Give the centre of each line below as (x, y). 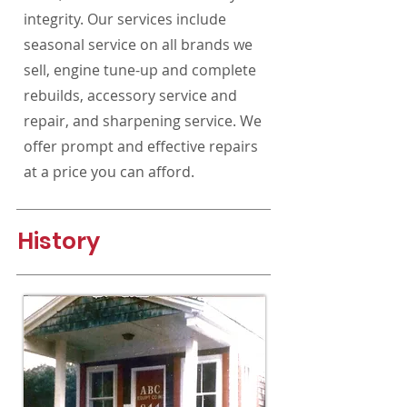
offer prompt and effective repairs (141, 146)
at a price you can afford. (109, 172)
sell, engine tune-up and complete (140, 70)
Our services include (157, 19)
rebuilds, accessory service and (130, 95)
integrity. (55, 19)
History (59, 241)
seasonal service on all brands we (138, 45)
